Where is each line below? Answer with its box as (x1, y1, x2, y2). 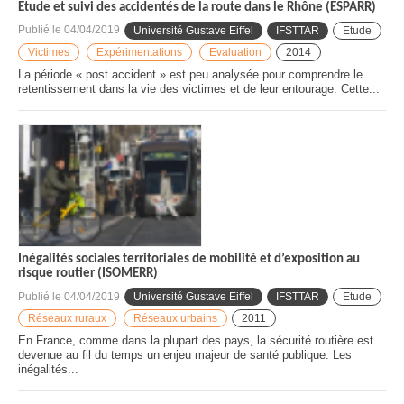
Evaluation (209, 45, 262, 59)
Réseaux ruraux (28, 312, 106, 326)
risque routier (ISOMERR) (18, 267, 158, 281)
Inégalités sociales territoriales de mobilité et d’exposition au (18, 252, 360, 267)
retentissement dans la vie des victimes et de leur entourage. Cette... (18, 81, 380, 96)
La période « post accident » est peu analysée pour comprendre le (18, 67, 363, 81)
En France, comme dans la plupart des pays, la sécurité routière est (18, 334, 373, 348)
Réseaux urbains (133, 312, 217, 326)
